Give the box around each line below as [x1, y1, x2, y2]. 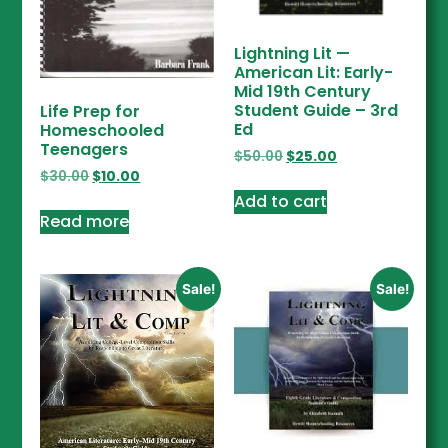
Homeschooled [40, 118, 165, 142]
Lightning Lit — [234, 41, 350, 65]
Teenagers [40, 137, 129, 161]
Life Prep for [40, 99, 141, 123]
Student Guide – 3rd [234, 98, 398, 122]
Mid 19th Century [234, 79, 371, 103]
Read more [40, 209, 130, 233]
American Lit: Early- [234, 60, 393, 84]
